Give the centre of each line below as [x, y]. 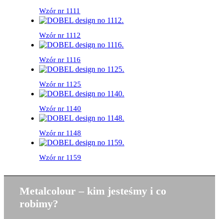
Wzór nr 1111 [60, 11]
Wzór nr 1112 [60, 35]
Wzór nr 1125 [60, 84]
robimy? [39, 203]
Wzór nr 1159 [60, 157]
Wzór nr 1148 [60, 133]
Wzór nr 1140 [60, 108]
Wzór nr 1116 [60, 59]
